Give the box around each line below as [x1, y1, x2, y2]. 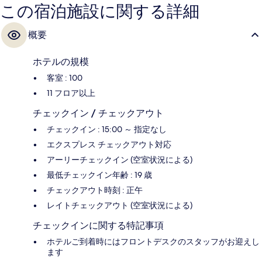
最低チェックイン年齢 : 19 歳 [47, 170, 152, 181]
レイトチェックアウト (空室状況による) [47, 200, 192, 211]
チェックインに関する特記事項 [33, 220, 164, 232]
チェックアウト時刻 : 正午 [47, 185, 143, 196]
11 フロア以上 [47, 88, 95, 99]
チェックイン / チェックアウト [33, 108, 164, 119]
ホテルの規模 [33, 56, 89, 68]
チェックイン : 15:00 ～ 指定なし [47, 124, 167, 135]
